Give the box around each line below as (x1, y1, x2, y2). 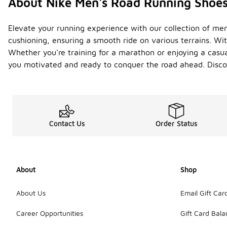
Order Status (155, 119, 198, 128)
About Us (16, 188, 46, 198)
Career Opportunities (16, 209, 83, 218)
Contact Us (49, 119, 85, 128)
